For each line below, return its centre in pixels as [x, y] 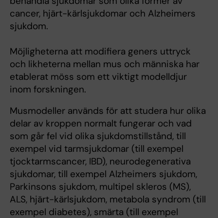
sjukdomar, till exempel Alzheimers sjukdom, [103, 174]
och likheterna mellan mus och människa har [105, 64]
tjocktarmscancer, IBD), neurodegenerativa [100, 162]
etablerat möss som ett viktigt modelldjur [98, 77]
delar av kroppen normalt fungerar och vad [101, 124]
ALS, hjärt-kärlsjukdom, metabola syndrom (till [108, 200]
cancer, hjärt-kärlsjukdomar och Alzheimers [103, 14]
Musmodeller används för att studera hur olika [108, 111]
